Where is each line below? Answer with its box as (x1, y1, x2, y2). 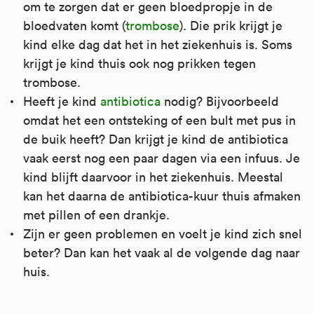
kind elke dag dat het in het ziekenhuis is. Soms (23, 36, 292, 53)
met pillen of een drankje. (23, 206, 170, 223)
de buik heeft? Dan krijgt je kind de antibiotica (23, 130, 288, 147)
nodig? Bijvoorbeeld (161, 93, 279, 109)
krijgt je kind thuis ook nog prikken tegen (23, 55, 256, 71)
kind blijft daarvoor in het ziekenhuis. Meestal (23, 168, 283, 185)
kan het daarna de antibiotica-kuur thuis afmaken (23, 187, 301, 204)
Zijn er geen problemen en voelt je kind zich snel (23, 225, 302, 242)
